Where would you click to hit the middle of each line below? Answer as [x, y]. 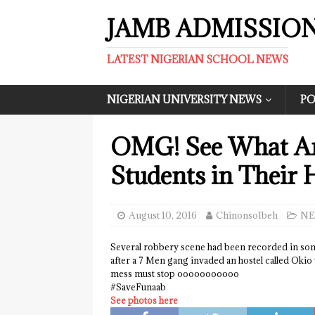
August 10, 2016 [163, 215]
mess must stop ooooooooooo [175, 274]
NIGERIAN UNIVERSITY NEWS [184, 99]
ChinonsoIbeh [247, 215]
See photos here [144, 300]
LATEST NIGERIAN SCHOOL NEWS [198, 59]
